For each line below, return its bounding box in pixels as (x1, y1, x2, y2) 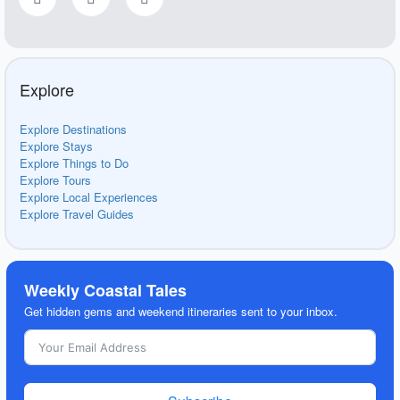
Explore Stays (20, 137, 93, 154)
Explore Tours (20, 171, 91, 188)
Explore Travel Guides (20, 204, 134, 222)
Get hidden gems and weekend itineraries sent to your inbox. (24, 302, 337, 320)
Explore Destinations (20, 120, 127, 137)
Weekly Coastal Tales (24, 278, 187, 302)
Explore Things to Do (20, 154, 129, 171)
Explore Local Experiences (20, 187, 158, 205)
